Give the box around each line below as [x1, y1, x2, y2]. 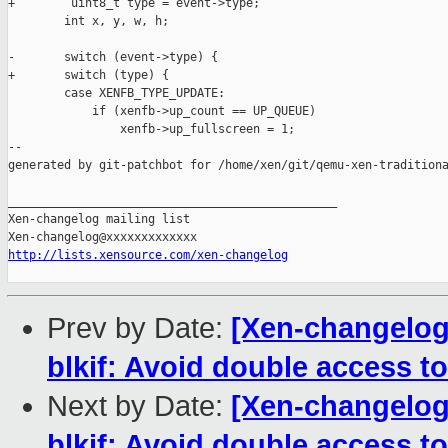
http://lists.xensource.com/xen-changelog [8, 248, 288, 263]
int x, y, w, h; [8, 14, 169, 29]
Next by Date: [47, 390, 231, 423]
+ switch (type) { [8, 68, 169, 83]
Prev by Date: [47, 312, 231, 345]
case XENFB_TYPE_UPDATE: [8, 86, 225, 101]
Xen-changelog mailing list [8, 212, 190, 227]
